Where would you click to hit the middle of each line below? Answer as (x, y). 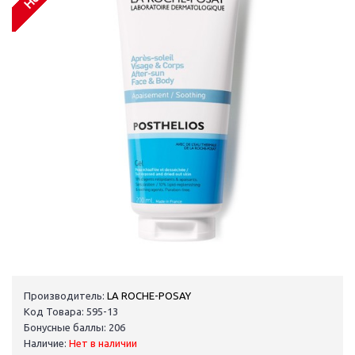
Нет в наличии (103, 344)
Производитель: (64, 296)
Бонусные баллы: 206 (74, 328)
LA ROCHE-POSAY (149, 296)
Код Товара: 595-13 (71, 312)
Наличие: (46, 344)
